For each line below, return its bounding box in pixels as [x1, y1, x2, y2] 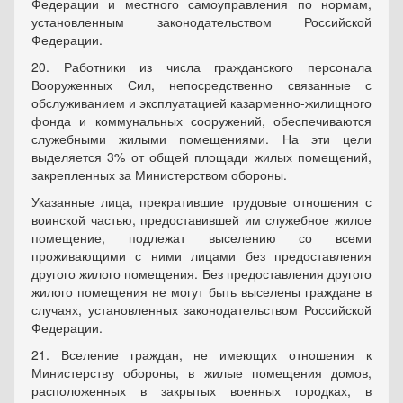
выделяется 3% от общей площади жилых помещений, [31, 148, 372, 166]
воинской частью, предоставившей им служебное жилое [31, 210, 372, 228]
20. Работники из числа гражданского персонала [31, 58, 372, 76]
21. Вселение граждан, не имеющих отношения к [31, 345, 372, 363]
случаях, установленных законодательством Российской [31, 300, 372, 318]
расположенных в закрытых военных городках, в [31, 381, 372, 399]
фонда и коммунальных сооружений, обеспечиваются [31, 112, 372, 130]
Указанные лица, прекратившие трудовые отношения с [31, 193, 372, 210]
